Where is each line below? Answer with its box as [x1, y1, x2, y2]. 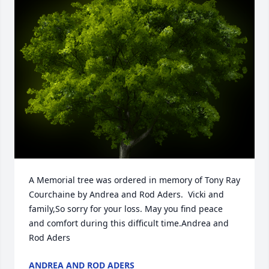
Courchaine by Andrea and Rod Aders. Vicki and [29, 189, 224, 201]
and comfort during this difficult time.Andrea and [29, 217, 229, 229]
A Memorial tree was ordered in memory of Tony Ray [29, 174, 240, 186]
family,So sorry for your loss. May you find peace [29, 203, 223, 215]
